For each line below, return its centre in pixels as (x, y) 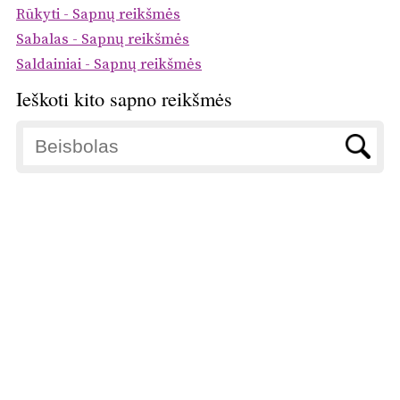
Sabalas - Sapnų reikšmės (103, 40)
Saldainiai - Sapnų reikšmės (109, 65)
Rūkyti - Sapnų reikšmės (98, 15)
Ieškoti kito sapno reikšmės (124, 99)
